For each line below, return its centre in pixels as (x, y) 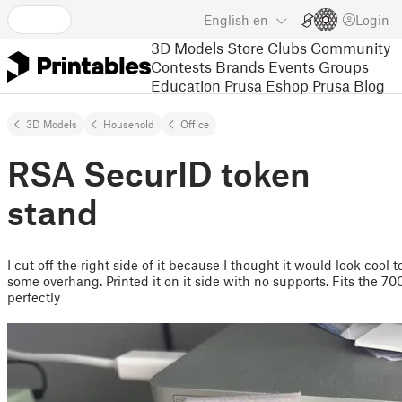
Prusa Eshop (267, 85)
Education (186, 85)
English (227, 20)
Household (129, 124)
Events (292, 66)
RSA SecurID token (159, 173)
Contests (181, 66)
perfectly (34, 297)
